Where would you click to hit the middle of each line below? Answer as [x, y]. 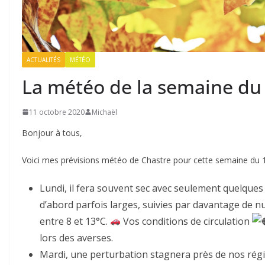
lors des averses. [76, 237]
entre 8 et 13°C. [75, 221]
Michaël [104, 112]
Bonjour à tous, [52, 132]
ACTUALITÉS [43, 59]
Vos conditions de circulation [187, 221]
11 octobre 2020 [57, 112]
